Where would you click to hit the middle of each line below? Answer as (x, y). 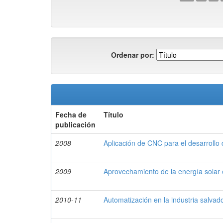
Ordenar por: (133, 55)
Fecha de (71, 114)
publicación (75, 124)
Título (113, 114)
